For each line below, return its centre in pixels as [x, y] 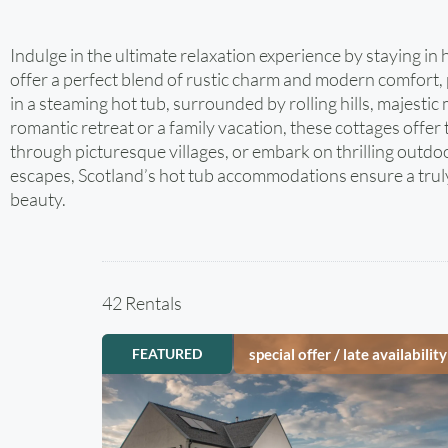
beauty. [38, 199]
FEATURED [167, 353]
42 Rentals [142, 303]
